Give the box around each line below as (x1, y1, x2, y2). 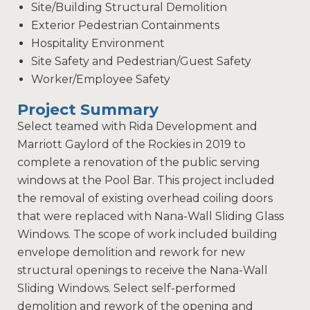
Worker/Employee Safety (31, 73, 170, 86)
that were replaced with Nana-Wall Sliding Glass (17, 210, 284, 224)
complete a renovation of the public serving (17, 156, 260, 170)
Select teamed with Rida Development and (17, 120, 257, 134)
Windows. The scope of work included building (17, 228, 277, 241)
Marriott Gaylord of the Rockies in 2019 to (17, 138, 246, 152)
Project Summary (17, 100, 158, 120)
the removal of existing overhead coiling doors (17, 192, 273, 206)
